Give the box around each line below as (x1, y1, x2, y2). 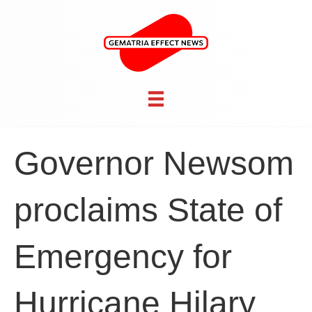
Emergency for (14, 238, 232, 276)
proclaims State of (14, 192, 282, 229)
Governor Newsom (14, 145, 294, 182)
